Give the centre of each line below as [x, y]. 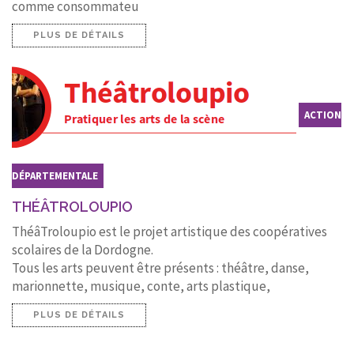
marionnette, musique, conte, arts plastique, [141, 286]
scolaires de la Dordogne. [83, 249]
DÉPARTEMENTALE [55, 175]
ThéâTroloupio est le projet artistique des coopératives [169, 231]
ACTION [323, 115]
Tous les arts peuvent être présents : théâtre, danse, [160, 267]
